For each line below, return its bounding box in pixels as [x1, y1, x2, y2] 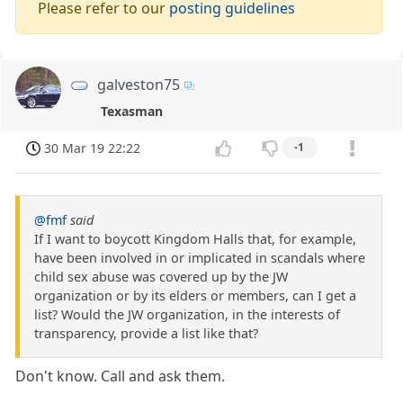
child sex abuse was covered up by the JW [34, 268, 288, 286]
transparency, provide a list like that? [34, 325, 258, 343]
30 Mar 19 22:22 [44, 139, 141, 157]
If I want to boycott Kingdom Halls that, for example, [34, 230, 356, 248]
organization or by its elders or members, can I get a [34, 287, 356, 305]
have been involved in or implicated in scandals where [34, 249, 365, 267]
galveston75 [97, 74, 181, 94]
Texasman [101, 102, 164, 120]
